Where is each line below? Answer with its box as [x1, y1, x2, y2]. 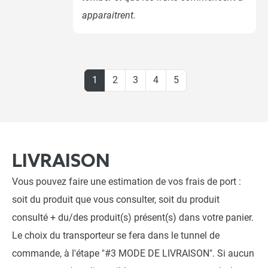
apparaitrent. [82, 9, 136, 21]
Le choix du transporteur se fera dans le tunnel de [12, 230, 220, 241]
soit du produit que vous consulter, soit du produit [12, 194, 220, 205]
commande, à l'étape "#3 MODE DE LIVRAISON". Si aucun [12, 248, 254, 259]
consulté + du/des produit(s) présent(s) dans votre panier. [12, 212, 254, 223]
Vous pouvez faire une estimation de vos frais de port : [12, 176, 241, 187]
